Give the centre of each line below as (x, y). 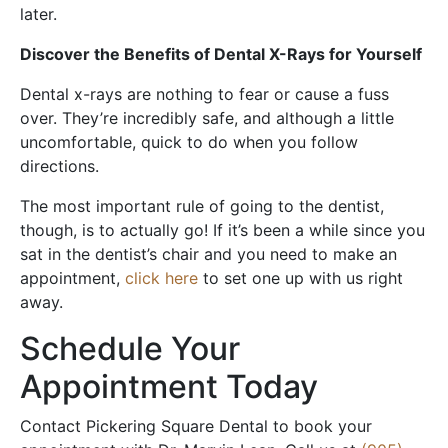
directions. (59, 165)
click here (161, 277)
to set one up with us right (300, 277)
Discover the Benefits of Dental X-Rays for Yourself (221, 53)
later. (38, 13)
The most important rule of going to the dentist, (202, 205)
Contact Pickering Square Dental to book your (196, 425)
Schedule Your (130, 348)
